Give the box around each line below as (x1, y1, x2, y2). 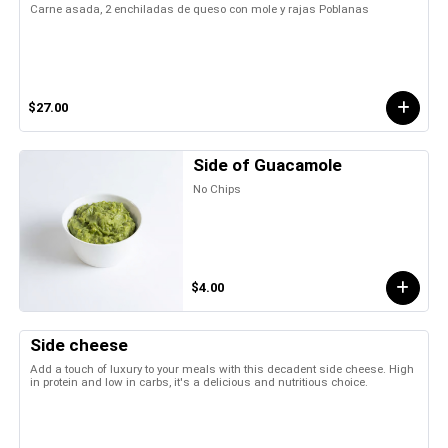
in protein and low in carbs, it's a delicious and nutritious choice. (30, 374, 368, 389)
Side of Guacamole (193, 154, 343, 175)
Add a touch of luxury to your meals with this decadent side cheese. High (30, 361, 414, 376)
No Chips (193, 181, 242, 196)
